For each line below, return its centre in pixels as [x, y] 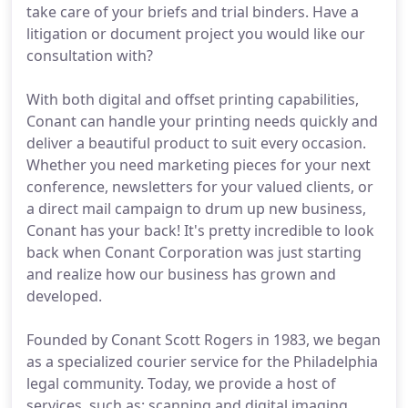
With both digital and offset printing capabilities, [193, 99]
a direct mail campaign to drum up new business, [196, 209]
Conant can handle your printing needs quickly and [202, 121]
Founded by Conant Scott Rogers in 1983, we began [204, 340]
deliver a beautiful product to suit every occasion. [196, 143]
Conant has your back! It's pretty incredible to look [200, 230]
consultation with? [90, 56]
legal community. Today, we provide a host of [181, 383]
